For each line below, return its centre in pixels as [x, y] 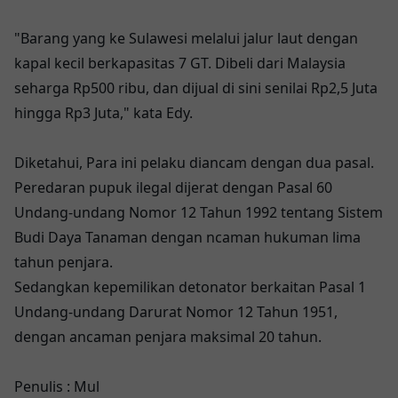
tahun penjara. [64, 262]
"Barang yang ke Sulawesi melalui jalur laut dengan [186, 38]
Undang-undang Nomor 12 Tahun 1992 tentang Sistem [199, 212]
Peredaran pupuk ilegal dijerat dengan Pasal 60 [173, 187]
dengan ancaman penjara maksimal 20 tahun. [168, 337]
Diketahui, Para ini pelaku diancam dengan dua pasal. [194, 163]
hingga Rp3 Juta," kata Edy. [103, 113]
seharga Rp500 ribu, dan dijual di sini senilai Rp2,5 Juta [196, 88]
